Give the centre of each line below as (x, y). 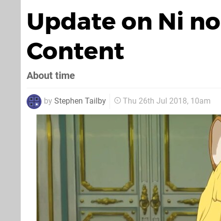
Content (75, 51)
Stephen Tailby (80, 101)
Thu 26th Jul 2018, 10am (167, 101)
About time (51, 75)
